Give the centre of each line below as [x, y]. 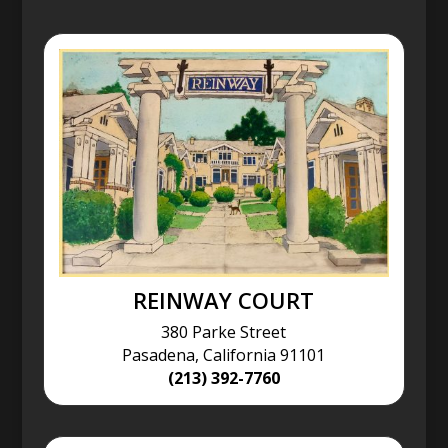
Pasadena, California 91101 [224, 354]
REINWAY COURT [224, 299]
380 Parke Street [224, 331]
